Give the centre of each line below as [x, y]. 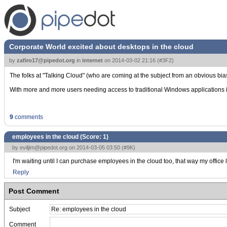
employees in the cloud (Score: [58, 137]
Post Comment [34, 191]
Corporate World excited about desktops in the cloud [101, 47]
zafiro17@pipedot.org [46, 60]
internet [92, 60]
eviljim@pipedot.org [44, 147]
